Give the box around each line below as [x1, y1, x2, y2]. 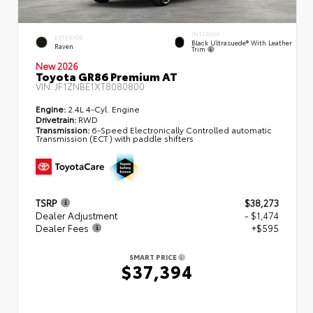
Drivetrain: [36, 113, 76, 126]
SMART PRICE [129, 252, 178, 263]
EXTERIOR [54, 34, 83, 42]
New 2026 [36, 59, 78, 73]
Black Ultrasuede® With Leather [191, 38, 293, 48]
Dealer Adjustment [36, 209, 117, 222]
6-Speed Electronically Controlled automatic [92, 124, 272, 136]
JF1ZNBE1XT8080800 [54, 80, 145, 93]
